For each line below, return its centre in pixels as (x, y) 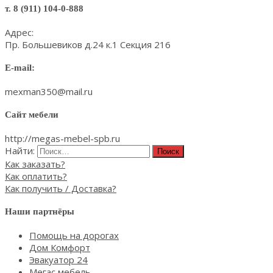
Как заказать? (35, 164)
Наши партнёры (40, 211)
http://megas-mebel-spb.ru (62, 138)
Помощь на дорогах (74, 235)
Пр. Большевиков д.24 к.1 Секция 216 (88, 45)
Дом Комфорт (60, 247)
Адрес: (19, 33)
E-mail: (20, 68)
